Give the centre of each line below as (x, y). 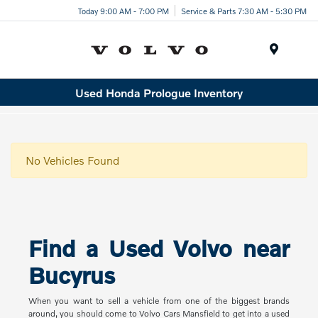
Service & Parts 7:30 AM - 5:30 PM (244, 10)
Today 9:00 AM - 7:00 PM (124, 10)
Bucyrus (71, 275)
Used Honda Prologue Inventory (159, 92)
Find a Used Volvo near (159, 248)
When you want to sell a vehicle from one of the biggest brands (159, 301)
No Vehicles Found (72, 160)
